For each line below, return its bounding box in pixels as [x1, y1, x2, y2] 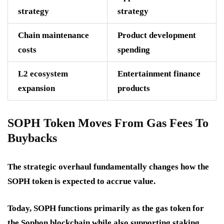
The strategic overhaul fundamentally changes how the [7, 162, 209, 172]
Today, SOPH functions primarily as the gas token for [7, 203, 204, 213]
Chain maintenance [18, 30, 89, 40]
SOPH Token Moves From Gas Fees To [7, 116, 208, 130]
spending [117, 45, 150, 55]
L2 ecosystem [18, 69, 68, 79]
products [117, 83, 150, 93]
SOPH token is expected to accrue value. [7, 176, 155, 186]
